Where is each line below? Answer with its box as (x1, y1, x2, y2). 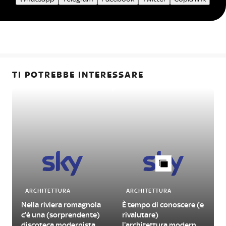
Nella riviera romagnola (21, 200, 101, 209)
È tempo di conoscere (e (122, 200, 204, 209)
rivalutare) (122, 210, 158, 219)
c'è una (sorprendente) (21, 210, 100, 219)
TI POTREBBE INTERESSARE (12, 69, 144, 80)
